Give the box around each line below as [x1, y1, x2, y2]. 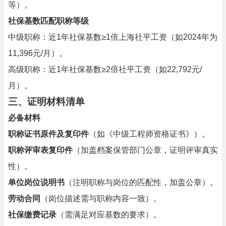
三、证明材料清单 [8, 96, 85, 107]
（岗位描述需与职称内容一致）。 [40, 194, 161, 203]
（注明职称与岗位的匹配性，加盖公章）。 [65, 178, 218, 187]
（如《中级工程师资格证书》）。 [89, 130, 210, 138]
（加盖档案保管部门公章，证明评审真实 [73, 146, 218, 154]
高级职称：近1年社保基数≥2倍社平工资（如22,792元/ [8, 65, 202, 74]
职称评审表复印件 [8, 146, 73, 154]
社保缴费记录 [8, 210, 56, 219]
